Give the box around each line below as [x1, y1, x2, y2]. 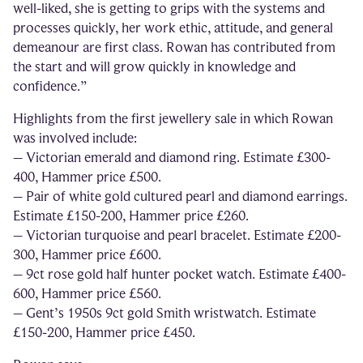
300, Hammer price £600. [13, 246, 161, 263]
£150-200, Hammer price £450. [13, 323, 195, 341]
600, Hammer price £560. [13, 284, 161, 302]
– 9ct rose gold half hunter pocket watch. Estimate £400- [13, 265, 346, 283]
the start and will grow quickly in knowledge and [13, 58, 296, 75]
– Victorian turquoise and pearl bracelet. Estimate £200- [13, 226, 341, 244]
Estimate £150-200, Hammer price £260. [13, 207, 249, 224]
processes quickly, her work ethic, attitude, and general [13, 19, 333, 36]
